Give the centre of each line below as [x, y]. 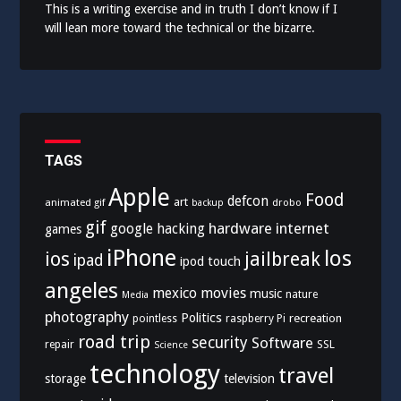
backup [208, 202]
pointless [155, 318]
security [220, 342]
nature [302, 294]
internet [303, 228]
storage [66, 378]
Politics [202, 317]
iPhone [142, 257]
